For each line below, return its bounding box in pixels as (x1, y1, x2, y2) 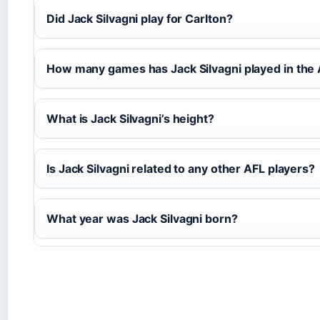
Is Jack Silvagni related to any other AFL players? (46, 161, 315, 176)
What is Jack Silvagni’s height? (46, 111, 214, 126)
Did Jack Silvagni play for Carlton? (46, 11, 233, 26)
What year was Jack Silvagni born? (46, 211, 238, 226)
